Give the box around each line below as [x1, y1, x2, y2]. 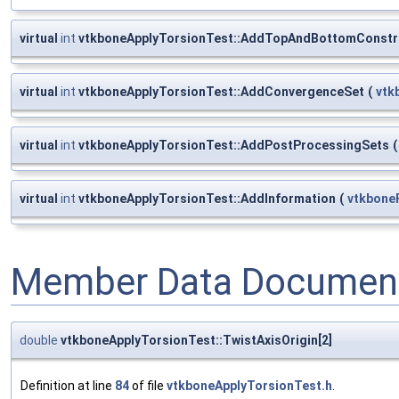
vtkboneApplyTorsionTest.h [167, 378, 332, 393]
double [20, 332, 58, 347]
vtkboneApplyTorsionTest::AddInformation [76, 191, 336, 206]
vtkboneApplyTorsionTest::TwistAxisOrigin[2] [58, 332, 332, 347]
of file [129, 378, 167, 393]
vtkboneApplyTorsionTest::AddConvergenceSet [76, 84, 364, 99]
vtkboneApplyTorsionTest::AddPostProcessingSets [76, 137, 389, 152]
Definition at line [20, 378, 115, 393]
